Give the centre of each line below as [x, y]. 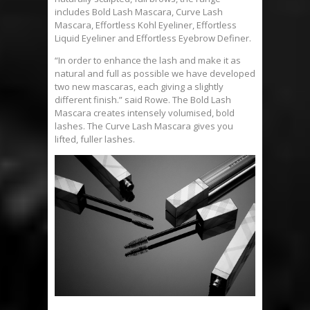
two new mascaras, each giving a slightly [139, 87]
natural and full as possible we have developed [155, 74]
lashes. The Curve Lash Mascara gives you [144, 126]
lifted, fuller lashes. [95, 139]
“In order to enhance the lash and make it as [148, 61]
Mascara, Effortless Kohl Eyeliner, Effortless [146, 25]
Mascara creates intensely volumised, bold [145, 113]
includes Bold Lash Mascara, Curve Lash [139, 12]
